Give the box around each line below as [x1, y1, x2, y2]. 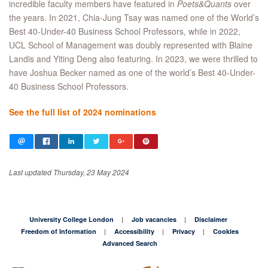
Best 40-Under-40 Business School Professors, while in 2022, [9, 25, 240, 38]
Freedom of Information [21, 226, 96, 236]
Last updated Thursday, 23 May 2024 [9, 167, 129, 177]
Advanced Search [102, 238, 157, 248]
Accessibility [114, 226, 154, 236]
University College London [29, 214, 114, 224]
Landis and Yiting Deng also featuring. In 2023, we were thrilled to [9, 53, 258, 65]
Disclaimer [194, 214, 227, 224]
